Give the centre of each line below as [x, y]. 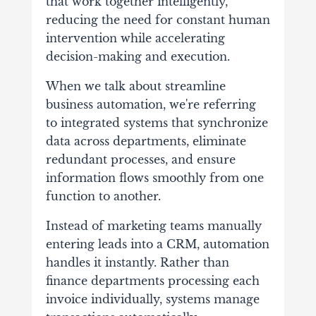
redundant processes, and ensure [140, 160]
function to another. [103, 196]
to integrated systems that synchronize [157, 123]
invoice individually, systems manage [152, 299]
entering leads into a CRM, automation [157, 244]
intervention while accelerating [135, 38]
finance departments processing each [152, 281]
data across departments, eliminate [146, 141]
